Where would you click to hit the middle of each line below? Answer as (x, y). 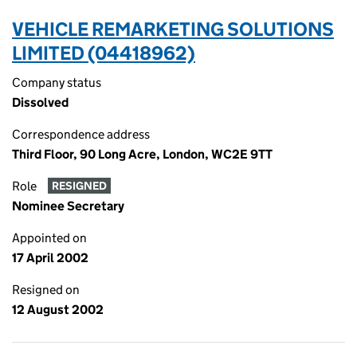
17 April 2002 (50, 258)
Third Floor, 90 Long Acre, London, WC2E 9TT (142, 154)
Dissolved (40, 102)
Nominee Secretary (68, 206)
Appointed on (49, 238)
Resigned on (46, 290)
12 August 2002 (58, 310)
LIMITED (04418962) (104, 53)
